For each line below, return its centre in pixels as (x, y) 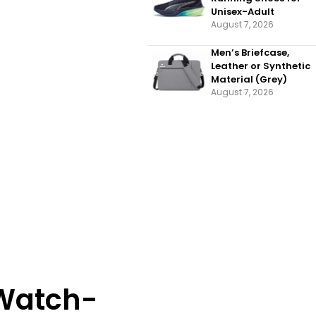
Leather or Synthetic (261, 66)
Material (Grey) (249, 79)
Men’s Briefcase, (250, 53)
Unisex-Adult (243, 12)
